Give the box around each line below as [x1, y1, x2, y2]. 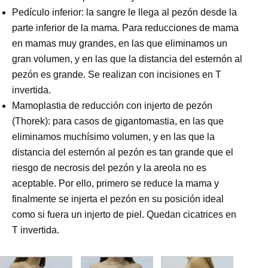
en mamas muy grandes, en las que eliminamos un [12, 38, 227, 49]
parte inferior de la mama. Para [12, 23, 145, 33]
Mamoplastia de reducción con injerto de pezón [12, 100, 212, 111]
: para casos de [48, 116, 115, 127]
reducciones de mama [145, 23, 239, 33]
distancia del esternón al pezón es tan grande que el [12, 147, 233, 158]
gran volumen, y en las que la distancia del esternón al [12, 54, 242, 65]
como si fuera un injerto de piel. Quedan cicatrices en [12, 209, 236, 220]
